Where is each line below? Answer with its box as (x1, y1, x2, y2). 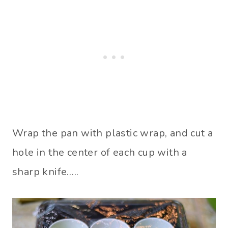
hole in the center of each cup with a (12, 145, 187, 159)
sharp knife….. (12, 164, 79, 179)
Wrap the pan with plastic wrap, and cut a (12, 126, 213, 140)
